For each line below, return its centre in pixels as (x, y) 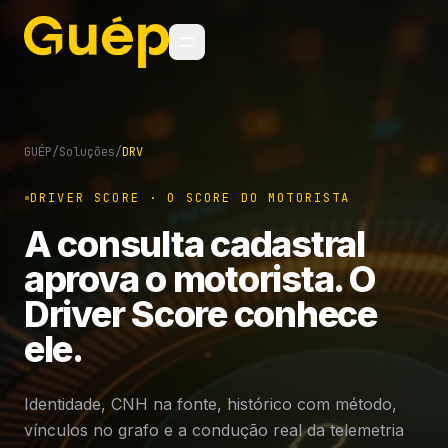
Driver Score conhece (200, 314)
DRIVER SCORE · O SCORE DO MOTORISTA (190, 198)
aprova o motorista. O (199, 279)
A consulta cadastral (194, 244)
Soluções (87, 152)
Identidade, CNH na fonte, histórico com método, (210, 404)
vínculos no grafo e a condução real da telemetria (214, 430)
